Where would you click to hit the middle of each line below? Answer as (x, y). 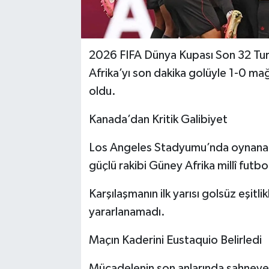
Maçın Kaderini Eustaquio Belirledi (175, 240)
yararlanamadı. (127, 212)
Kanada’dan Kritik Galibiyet (158, 119)
